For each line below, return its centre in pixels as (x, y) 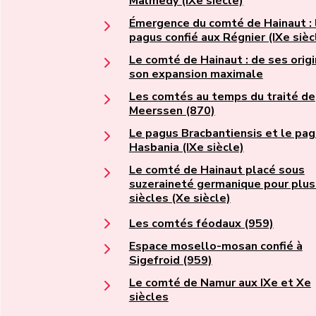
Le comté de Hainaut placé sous (217, 170)
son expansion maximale (196, 74)
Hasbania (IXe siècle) (186, 148)
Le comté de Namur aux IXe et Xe (220, 283)
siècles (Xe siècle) (180, 199)
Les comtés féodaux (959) (201, 224)
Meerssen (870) (172, 111)
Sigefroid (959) (170, 261)
